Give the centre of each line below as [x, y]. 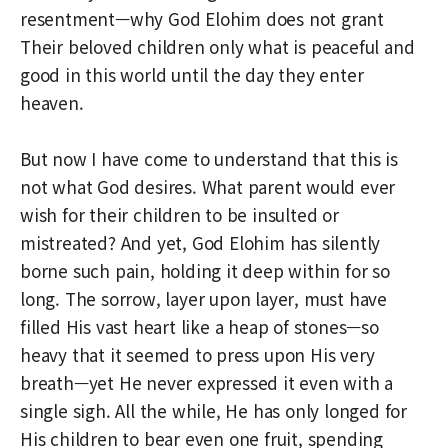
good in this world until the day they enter [192, 74]
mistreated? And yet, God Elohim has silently [200, 242]
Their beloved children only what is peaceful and [217, 46]
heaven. [52, 102]
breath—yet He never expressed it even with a [207, 382]
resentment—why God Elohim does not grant [202, 18]
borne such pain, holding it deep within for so [205, 270]
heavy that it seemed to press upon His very [197, 354]
